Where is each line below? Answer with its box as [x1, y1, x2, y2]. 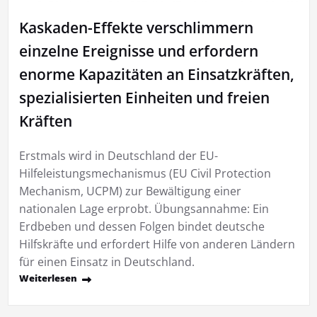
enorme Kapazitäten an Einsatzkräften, [18, 64, 294, 84]
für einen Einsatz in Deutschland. [18, 253, 195, 270]
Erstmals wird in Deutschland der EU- [18, 147, 218, 163]
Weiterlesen [18, 271, 77, 284]
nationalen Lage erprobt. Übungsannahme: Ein [18, 200, 269, 217]
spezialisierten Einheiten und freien [18, 87, 270, 108]
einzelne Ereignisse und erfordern [18, 40, 258, 61]
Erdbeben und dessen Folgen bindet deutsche [18, 218, 265, 234]
